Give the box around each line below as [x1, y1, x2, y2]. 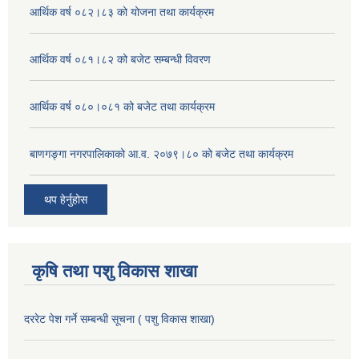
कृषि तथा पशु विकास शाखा [32, 260, 197, 281]
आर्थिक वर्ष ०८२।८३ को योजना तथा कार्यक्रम [30, 6, 214, 19]
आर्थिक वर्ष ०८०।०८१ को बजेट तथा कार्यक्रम [30, 100, 215, 114]
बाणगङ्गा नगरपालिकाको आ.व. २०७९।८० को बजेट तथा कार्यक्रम [30, 147, 293, 161]
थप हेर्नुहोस [44, 192, 87, 206]
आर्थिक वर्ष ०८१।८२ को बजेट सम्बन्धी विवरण [30, 53, 211, 67]
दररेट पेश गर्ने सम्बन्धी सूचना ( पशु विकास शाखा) [24, 312, 215, 325]
